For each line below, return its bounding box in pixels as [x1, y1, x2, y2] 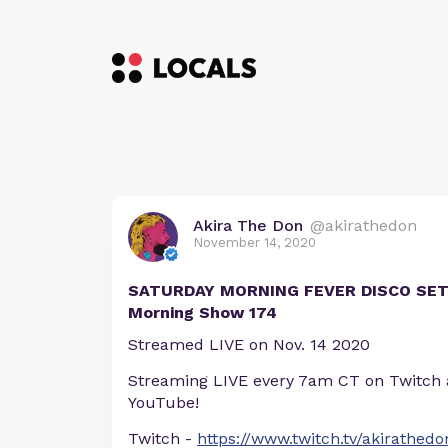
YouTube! [128, 393, 199, 412]
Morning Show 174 [128, 303, 277, 322]
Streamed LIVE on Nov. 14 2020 [128, 335, 370, 354]
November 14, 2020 [193, 235, 316, 250]
